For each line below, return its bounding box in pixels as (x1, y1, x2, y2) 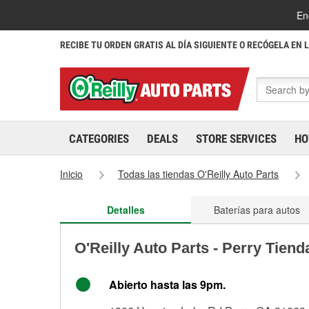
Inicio (60, 167, 83, 181)
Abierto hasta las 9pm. (109, 277, 226, 292)
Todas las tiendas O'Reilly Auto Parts (118, 167, 279, 181)
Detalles (106, 203, 145, 217)
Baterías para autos (213, 203, 300, 217)
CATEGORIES (69, 132, 129, 146)
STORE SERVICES (196, 132, 277, 146)
